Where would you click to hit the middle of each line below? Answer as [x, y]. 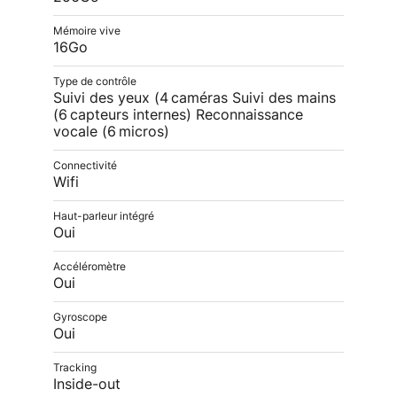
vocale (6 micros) [111, 132]
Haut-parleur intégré [104, 216]
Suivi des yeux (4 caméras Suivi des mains [195, 98]
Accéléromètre [90, 267]
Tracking [75, 368]
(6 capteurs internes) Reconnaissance [178, 115]
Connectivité [85, 166]
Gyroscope [80, 317]
